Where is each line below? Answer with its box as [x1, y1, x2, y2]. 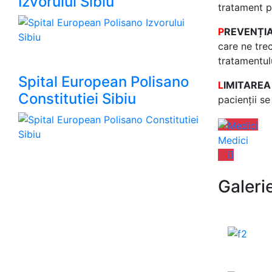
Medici [217, 134, 248, 146]
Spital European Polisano [18, 73, 189, 90]
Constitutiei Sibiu [18, 90, 136, 107]
